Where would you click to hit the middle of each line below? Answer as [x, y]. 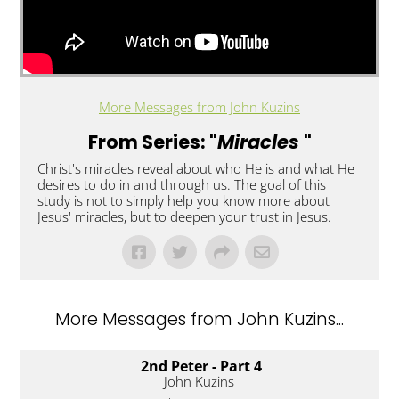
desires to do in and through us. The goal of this [182, 185]
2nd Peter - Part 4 [202, 366]
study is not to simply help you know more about [184, 201]
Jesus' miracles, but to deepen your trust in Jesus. [185, 217]
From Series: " [152, 142]
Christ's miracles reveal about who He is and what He [196, 169]
